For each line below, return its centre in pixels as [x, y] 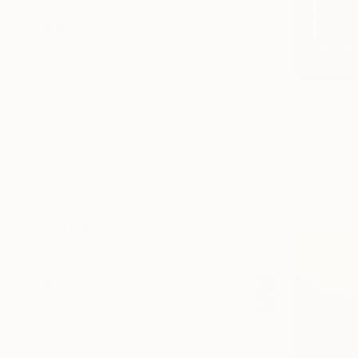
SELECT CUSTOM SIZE [110, 8]
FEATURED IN [88, 245]
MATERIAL [78, 225]
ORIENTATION [91, 205]
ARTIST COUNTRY [104, 185]
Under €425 [95, 50]
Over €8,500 [97, 145]
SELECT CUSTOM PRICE [114, 163]
